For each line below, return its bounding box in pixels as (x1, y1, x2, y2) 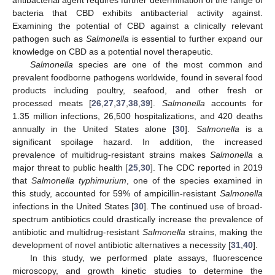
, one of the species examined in (126, 175, 263, 185)
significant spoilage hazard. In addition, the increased (12, 136, 263, 147)
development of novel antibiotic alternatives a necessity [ (12, 239, 231, 250)
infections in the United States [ (12, 201, 134, 211)
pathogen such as (12, 33, 86, 44)
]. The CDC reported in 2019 (150, 162, 263, 172)
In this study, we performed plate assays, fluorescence (29, 252, 263, 263)
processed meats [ (12, 98, 92, 108)
